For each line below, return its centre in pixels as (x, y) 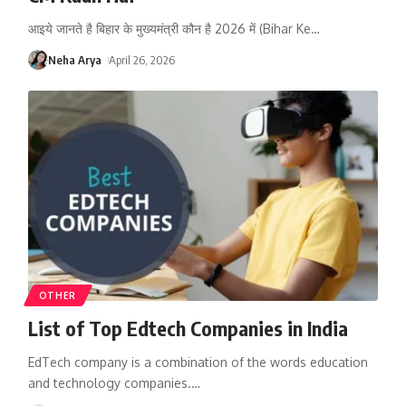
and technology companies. (109, 382)
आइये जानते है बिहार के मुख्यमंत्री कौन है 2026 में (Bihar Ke (169, 28)
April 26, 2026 (142, 59)
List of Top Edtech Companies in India (188, 328)
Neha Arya (74, 59)
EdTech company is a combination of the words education (198, 362)
